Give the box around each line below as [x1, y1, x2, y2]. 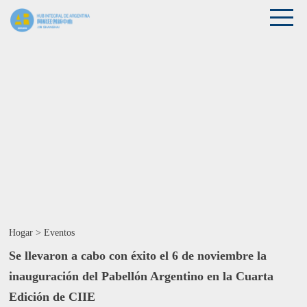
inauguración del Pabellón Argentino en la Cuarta [9, 269, 274, 283]
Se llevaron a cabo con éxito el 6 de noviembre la [9, 249, 267, 262]
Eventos [44, 228, 75, 238]
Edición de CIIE [9, 290, 96, 304]
